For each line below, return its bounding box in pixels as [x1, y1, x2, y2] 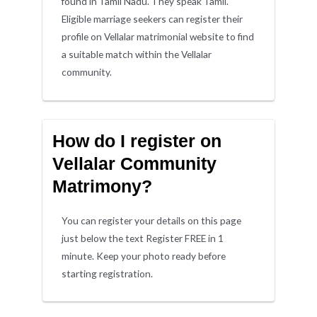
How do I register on [52, 130, 221, 151]
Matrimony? [52, 175, 152, 196]
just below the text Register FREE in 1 [62, 231, 224, 244]
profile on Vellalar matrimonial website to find [62, 30, 255, 43]
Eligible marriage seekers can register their [62, 13, 243, 25]
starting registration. [62, 267, 154, 279]
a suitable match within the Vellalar [62, 48, 212, 61]
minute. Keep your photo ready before [62, 249, 226, 262]
